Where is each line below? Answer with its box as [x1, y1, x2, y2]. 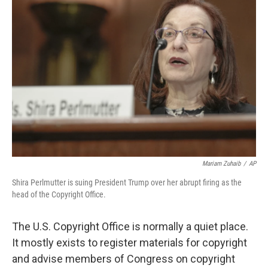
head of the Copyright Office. [12, 190, 106, 199]
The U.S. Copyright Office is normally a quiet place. [12, 220, 248, 233]
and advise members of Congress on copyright [12, 252, 235, 265]
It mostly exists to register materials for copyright [12, 236, 247, 249]
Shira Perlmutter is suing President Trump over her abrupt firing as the [12, 178, 242, 187]
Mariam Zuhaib [202, 160, 240, 167]
